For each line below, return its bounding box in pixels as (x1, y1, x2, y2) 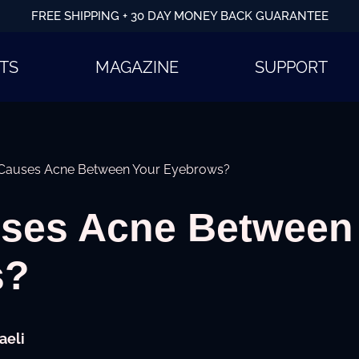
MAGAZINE (95, 57, 179, 77)
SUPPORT (255, 57, 329, 77)
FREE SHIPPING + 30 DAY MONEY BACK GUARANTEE (30, 9, 329, 23)
